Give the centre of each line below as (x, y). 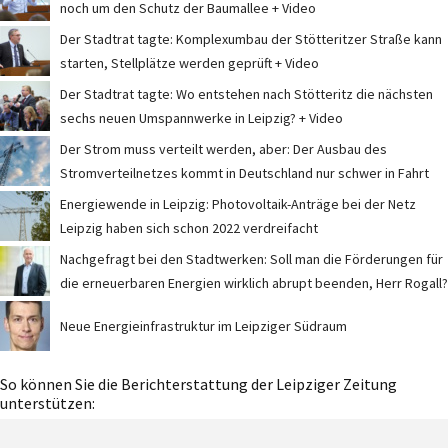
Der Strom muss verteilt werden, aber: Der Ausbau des (223, 149)
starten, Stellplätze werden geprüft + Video (189, 63)
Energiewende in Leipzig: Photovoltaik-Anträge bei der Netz (238, 204)
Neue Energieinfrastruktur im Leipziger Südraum (203, 326)
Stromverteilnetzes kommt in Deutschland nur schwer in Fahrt (244, 173)
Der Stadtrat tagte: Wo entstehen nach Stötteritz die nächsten (246, 94)
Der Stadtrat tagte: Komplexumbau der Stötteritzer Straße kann (251, 39)
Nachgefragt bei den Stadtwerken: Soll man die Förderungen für (251, 259)
